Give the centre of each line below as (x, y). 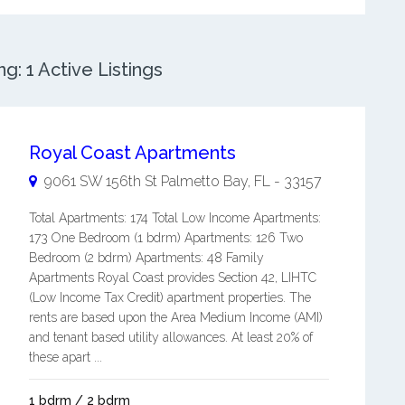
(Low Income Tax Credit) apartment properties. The (170, 297)
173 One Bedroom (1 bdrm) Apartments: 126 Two (165, 238)
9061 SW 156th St (100, 181)
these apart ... (65, 357)
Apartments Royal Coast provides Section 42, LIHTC (172, 278)
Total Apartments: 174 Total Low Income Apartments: (174, 218)
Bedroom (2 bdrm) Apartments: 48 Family (146, 258)
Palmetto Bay (204, 181)
